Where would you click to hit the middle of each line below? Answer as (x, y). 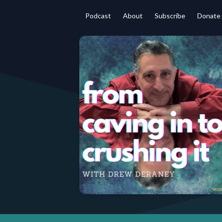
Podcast (98, 16)
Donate (209, 16)
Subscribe (170, 16)
